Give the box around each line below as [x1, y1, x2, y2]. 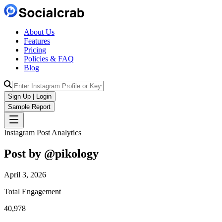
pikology [55, 147, 99, 160]
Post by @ [4, 147, 55, 160]
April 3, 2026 [4, 170, 46, 179]
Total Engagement [4, 187, 61, 196]
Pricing [24, 46, 46, 54]
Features [24, 37, 50, 45]
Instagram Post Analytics [4, 128, 81, 137]
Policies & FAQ [24, 55, 74, 63]
